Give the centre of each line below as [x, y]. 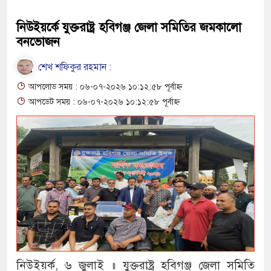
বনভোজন [38, 42]
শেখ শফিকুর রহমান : [73, 67]
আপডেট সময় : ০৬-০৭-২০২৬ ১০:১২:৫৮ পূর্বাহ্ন [103, 102]
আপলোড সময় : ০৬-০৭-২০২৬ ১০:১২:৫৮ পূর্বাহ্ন [104, 87]
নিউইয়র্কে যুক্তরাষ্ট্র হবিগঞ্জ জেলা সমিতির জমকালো [129, 27]
